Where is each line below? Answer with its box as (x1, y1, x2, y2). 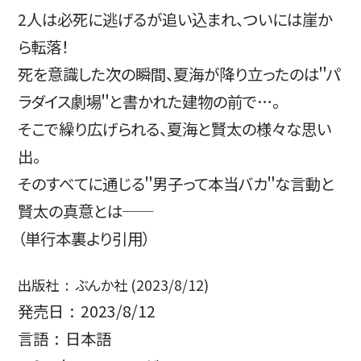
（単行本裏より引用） (17, 226, 150, 251)
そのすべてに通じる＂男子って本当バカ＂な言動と (17, 172, 334, 196)
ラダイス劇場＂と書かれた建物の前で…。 (17, 89, 280, 114)
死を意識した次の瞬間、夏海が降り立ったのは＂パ (17, 62, 341, 86)
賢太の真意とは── (17, 199, 153, 223)
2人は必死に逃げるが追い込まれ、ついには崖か (17, 7, 332, 31)
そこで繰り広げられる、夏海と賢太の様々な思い (17, 117, 331, 141)
